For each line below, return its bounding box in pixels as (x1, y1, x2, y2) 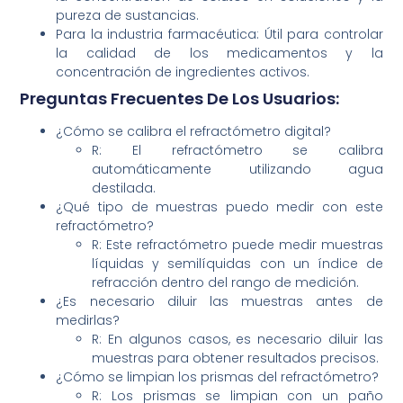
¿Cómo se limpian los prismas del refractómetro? (56, 368, 380, 387)
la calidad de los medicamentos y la (56, 44, 383, 63)
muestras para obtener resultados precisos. (92, 349, 380, 368)
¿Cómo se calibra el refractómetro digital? (56, 122, 332, 141)
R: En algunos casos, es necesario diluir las (92, 330, 383, 349)
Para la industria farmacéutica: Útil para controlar (56, 25, 383, 44)
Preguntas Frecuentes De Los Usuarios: (20, 87, 340, 111)
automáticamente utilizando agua (92, 160, 383, 179)
